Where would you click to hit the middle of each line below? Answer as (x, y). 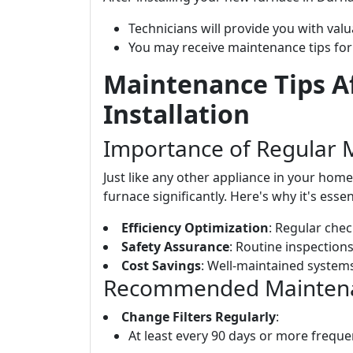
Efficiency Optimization (195, 228)
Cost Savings (161, 266)
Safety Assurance (175, 247)
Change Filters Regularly (199, 317)
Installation (176, 114)
